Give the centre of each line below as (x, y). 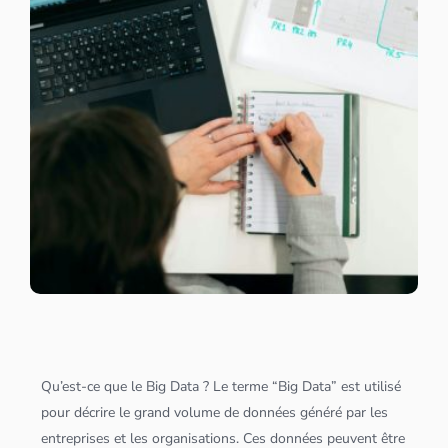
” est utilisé (366, 386)
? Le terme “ (239, 386)
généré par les (342, 412)
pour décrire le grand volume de (142, 412)
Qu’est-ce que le (94, 386)
